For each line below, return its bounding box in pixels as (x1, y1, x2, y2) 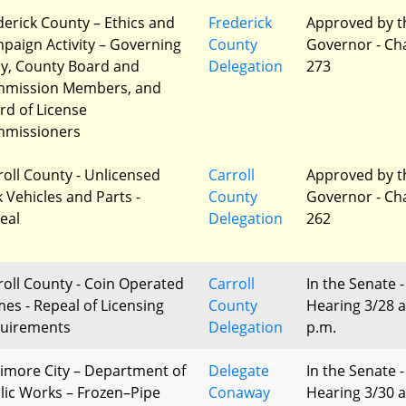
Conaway (208, 382, 270, 402)
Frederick (208, 13, 272, 33)
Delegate (208, 361, 269, 381)
